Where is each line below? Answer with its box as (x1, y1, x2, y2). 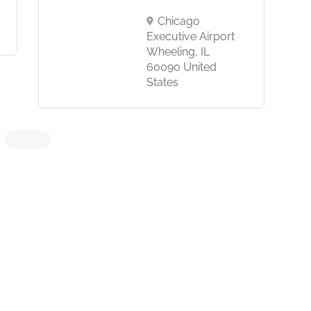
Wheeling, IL (146, 45, 210, 59)
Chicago (157, 15, 200, 28)
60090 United (146, 60, 217, 74)
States (146, 76, 178, 90)
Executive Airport (146, 30, 235, 44)
